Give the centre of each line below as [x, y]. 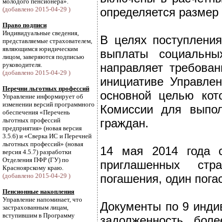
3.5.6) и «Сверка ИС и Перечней [47, 136]
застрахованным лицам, [35, 207]
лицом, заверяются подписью [43, 57]
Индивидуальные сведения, [41, 33]
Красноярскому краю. [33, 168]
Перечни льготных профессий [46, 88]
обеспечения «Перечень [36, 112]
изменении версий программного [49, 104]
